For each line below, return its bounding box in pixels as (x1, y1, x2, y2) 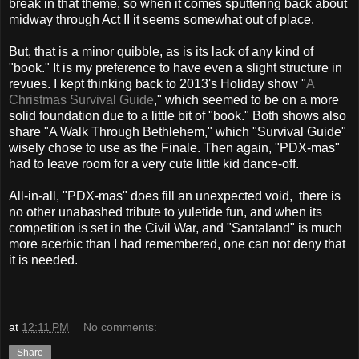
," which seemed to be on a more (154, 93, 339, 107)
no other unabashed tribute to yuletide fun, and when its (9, 205, 322, 220)
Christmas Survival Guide (9, 93, 154, 107)
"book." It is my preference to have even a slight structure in (9, 61, 342, 75)
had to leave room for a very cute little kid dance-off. (9, 157, 299, 171)
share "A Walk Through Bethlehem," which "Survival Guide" (9, 125, 346, 139)
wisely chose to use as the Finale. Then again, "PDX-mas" (9, 141, 340, 155)
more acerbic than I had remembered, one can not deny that (9, 237, 345, 252)
